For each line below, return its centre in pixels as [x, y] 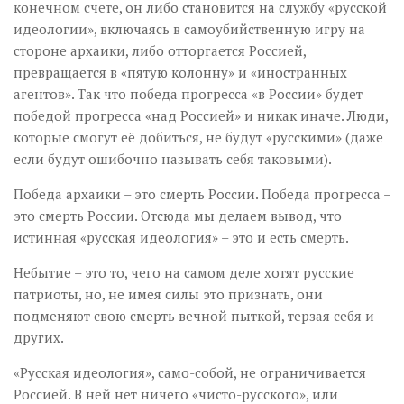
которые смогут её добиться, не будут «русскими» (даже [198, 137]
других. [39, 337]
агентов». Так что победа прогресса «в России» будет [188, 93]
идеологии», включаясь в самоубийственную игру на [189, 28]
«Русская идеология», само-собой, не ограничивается [190, 372]
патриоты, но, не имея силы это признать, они [168, 294]
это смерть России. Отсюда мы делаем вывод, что [178, 215]
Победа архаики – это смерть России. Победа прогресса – [202, 193]
